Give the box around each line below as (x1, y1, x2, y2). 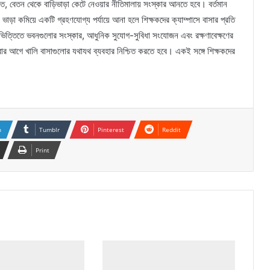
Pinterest (98, 125, 124, 134)
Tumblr (39, 125, 60, 134)
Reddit (162, 125, 181, 134)
